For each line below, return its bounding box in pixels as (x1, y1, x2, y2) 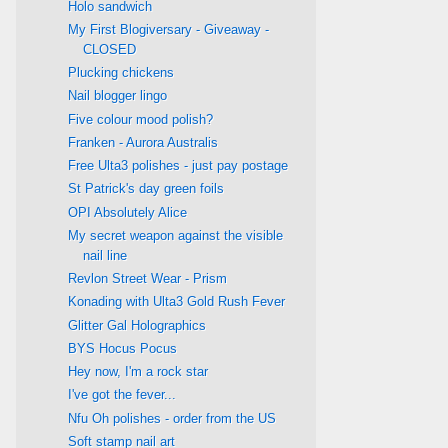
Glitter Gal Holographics (68, 317, 207, 333)
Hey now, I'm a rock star (68, 364, 209, 380)
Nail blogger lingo (68, 88, 168, 104)
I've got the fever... (68, 387, 177, 403)
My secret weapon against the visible (68, 227, 284, 243)
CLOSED (83, 41, 137, 57)
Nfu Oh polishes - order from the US (68, 410, 277, 426)
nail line (83, 247, 128, 263)
